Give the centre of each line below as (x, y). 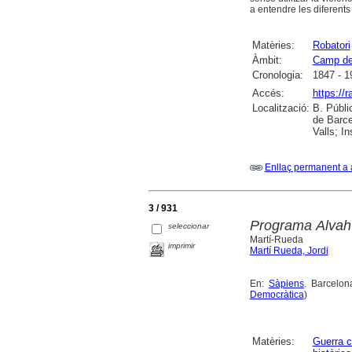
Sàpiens (286, 284)
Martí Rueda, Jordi (289, 251)
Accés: (268, 93)
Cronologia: (277, 75)
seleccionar (189, 225)
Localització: (280, 108)
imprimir (182, 246)
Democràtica (277, 295)
